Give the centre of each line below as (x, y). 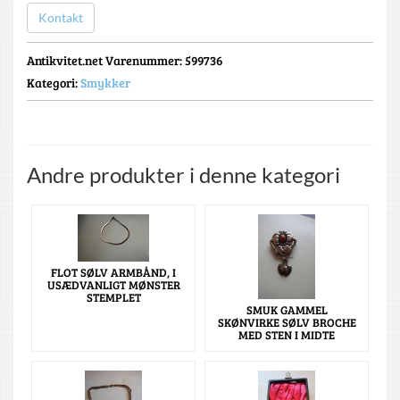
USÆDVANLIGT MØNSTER (113, 284)
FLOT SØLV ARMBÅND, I (113, 272)
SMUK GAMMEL (287, 309)
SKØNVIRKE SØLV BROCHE (287, 322)
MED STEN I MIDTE (287, 334)
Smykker (105, 82)
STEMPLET (113, 297)
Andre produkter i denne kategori (183, 174)
